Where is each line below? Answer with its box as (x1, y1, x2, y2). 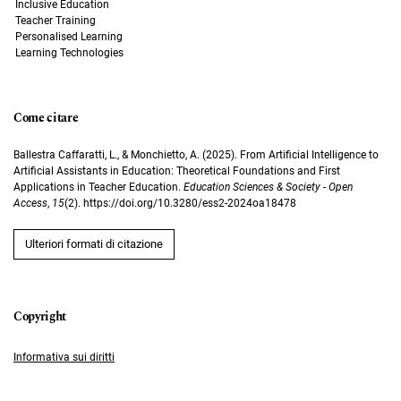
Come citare (13, 109, 79, 128)
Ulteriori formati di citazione (25, 237, 163, 252)
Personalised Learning (14, 30, 123, 44)
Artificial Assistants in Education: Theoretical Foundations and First (13, 165, 340, 178)
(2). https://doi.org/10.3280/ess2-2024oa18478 (64, 197, 296, 210)
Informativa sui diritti (13, 351, 115, 364)
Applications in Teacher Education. (13, 181, 183, 194)
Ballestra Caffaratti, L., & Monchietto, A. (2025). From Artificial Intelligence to (13, 149, 379, 162)
